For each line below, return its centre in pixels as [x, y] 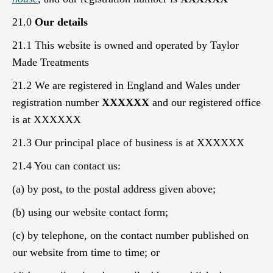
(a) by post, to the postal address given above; [114, 189]
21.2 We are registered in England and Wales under [126, 85]
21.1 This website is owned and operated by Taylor [126, 45]
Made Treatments [51, 62]
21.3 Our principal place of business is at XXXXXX [128, 143]
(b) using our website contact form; [90, 212]
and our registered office [207, 102]
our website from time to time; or [86, 252]
